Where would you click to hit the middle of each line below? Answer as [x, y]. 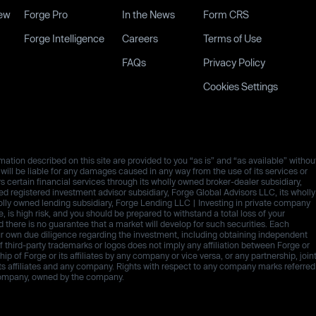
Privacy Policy [234, 62]
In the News [148, 14]
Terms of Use [232, 38]
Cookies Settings [240, 86]
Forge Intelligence [64, 38]
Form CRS [226, 14]
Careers [140, 38]
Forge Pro [45, 14]
